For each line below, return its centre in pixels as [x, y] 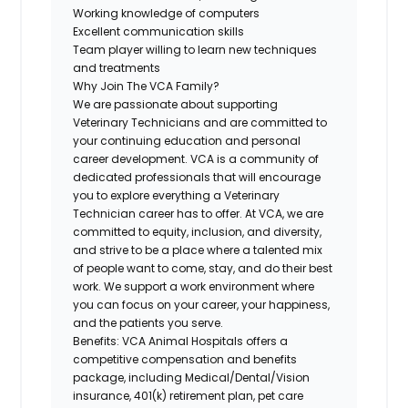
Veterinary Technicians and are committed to [200, 122]
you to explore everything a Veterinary [177, 195]
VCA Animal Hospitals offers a [205, 341]
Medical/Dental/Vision [248, 377]
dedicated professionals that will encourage [197, 177]
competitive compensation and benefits [185, 359]
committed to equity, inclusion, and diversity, [198, 231]
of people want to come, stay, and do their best [203, 268]
